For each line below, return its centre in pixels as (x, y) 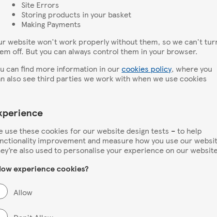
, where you (192, 69)
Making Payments (51, 24)
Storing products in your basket (76, 14)
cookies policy (147, 69)
